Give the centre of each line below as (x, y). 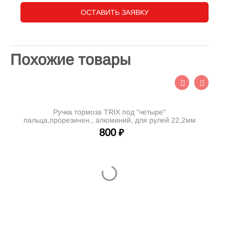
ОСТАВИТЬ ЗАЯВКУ (114, 13)
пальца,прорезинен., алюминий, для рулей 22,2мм (109, 120)
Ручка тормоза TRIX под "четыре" (109, 112)
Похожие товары (71, 60)
